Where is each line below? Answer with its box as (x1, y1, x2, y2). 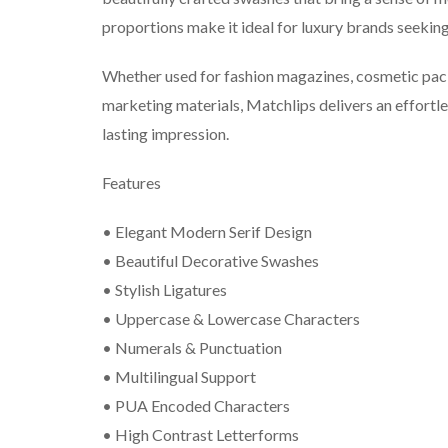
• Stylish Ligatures (102, 280, 227, 299)
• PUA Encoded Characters (102, 396, 290, 415)
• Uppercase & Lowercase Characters (102, 309, 360, 328)
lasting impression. (102, 124, 229, 143)
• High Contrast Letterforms (102, 425, 299, 444)
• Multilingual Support (102, 367, 256, 386)
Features (102, 173, 161, 192)
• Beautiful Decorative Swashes (102, 251, 319, 270)
